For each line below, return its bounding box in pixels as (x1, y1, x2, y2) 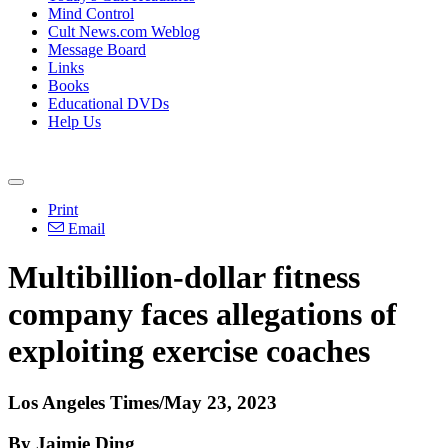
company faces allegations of (8, 296, 397, 333)
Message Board (48, 41, 146, 58)
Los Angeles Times (8, 391, 159, 413)
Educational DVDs (48, 95, 169, 112)
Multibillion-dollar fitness (8, 259, 360, 296)
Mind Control (48, 5, 134, 22)
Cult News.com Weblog (48, 23, 200, 40)
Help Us (48, 113, 101, 130)
